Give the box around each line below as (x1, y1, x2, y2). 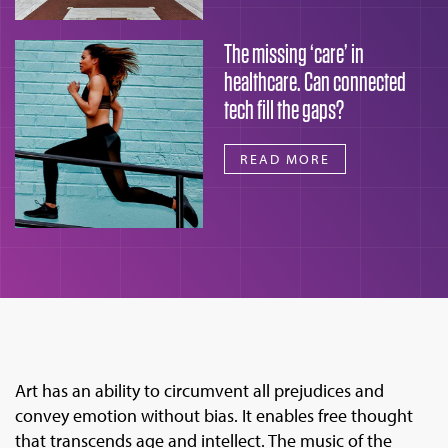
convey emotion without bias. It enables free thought (15, 403, 413, 427)
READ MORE (240, 149, 330, 168)
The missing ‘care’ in (224, 37, 364, 69)
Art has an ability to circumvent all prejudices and (15, 378, 384, 402)
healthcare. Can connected (224, 65, 406, 97)
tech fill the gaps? (224, 93, 344, 125)
